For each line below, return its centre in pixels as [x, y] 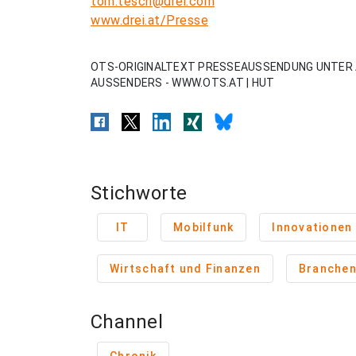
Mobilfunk [204, 227]
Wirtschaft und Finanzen [185, 269]
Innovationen [312, 227]
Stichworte [139, 193]
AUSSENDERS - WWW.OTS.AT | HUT [183, 83]
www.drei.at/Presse [149, 20]
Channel [127, 322]
